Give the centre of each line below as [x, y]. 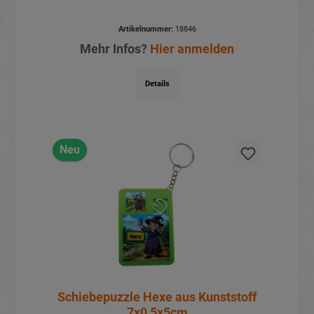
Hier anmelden [192, 49]
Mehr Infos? [115, 49]
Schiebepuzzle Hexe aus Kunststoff [157, 296]
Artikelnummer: [145, 29]
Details [157, 84]
